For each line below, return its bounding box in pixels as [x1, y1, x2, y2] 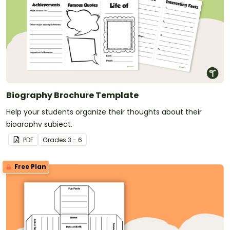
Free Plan [13, 162, 46, 171]
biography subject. [6, 119, 72, 129]
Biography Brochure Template [6, 89, 139, 101]
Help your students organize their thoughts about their [6, 106, 202, 117]
